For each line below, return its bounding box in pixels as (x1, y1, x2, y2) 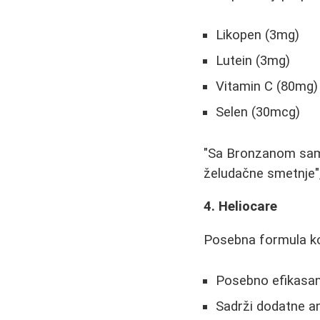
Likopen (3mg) (216, 27, 300, 43)
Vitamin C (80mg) (216, 79, 319, 94)
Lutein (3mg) (216, 53, 291, 69)
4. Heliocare (204, 199, 278, 215)
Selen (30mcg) (216, 104, 301, 120)
